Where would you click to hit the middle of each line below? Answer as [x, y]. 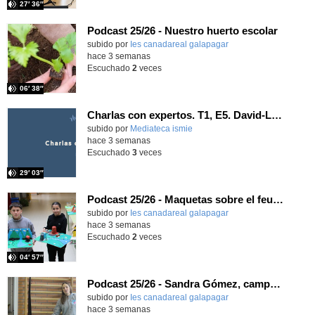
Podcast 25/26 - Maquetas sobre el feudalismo [278, 199]
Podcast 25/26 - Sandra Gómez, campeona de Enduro [275, 283]
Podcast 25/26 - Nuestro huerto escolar [182, 30]
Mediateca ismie [161, 128]
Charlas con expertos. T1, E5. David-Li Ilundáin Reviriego [276, 115]
